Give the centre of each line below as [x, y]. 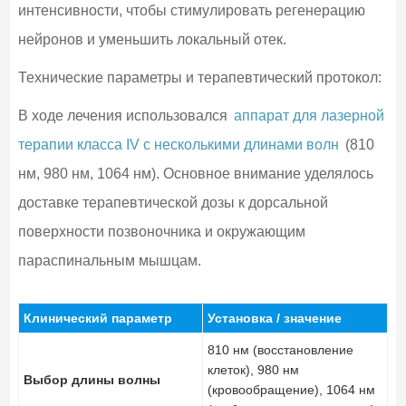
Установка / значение [274, 318]
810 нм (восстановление [280, 349]
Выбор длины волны [92, 379]
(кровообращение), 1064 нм [291, 389]
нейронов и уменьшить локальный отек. [152, 39]
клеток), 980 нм [253, 369]
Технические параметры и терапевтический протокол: [199, 77]
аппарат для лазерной [309, 115]
